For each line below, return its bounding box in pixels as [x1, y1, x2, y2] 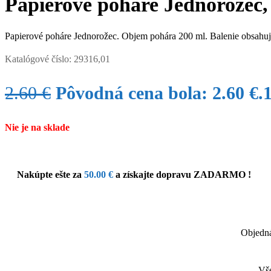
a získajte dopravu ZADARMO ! [113, 169, 251, 180]
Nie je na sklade [5, 122, 70, 132]
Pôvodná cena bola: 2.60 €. [56, 82, 263, 103]
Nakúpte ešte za [17, 169, 84, 180]
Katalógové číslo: [5, 53, 74, 64]
